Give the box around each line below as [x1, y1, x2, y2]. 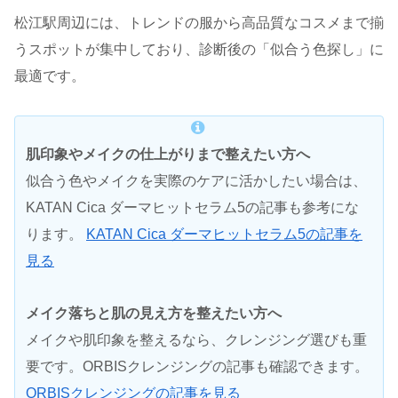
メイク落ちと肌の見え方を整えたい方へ [26, 305, 282, 321]
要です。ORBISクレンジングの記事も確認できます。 [26, 358, 369, 374]
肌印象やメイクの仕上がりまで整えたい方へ [26, 146, 310, 162]
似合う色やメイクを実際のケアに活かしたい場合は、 [26, 172, 367, 188]
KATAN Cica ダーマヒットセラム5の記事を [86, 226, 362, 242]
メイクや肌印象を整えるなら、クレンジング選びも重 [26, 331, 367, 347]
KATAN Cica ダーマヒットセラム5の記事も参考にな [26, 199, 359, 215]
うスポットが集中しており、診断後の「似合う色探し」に [14, 42, 384, 58]
